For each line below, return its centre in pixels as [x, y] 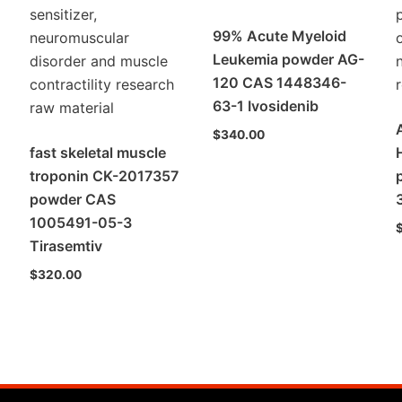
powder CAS [73, 199]
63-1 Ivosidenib [266, 105]
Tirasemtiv [66, 245]
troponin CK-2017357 [105, 175]
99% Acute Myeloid [280, 35]
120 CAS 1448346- [280, 82]
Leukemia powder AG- [289, 59]
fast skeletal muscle [98, 152]
